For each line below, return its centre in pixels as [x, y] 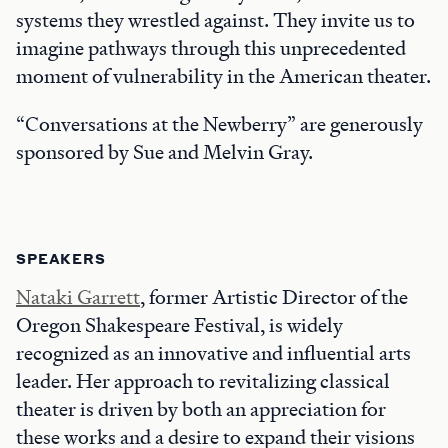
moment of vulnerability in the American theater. [223, 76]
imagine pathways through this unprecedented [211, 48]
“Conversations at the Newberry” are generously [219, 124]
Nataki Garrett [78, 297]
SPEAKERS [61, 258]
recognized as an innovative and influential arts [213, 353]
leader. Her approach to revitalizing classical [203, 381]
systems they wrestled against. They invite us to [215, 20]
